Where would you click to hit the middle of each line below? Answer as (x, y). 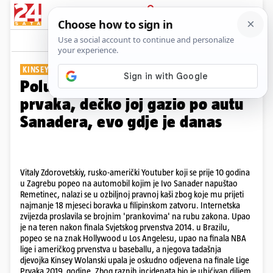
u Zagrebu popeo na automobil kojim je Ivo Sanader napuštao (129, 183)
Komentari (229, 40)
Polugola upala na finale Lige (123, 86)
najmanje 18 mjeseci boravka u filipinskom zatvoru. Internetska (130, 205)
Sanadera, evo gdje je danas (121, 122)
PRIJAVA (151, 23)
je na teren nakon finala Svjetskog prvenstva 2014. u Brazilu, (125, 227)
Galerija (137, 40)
